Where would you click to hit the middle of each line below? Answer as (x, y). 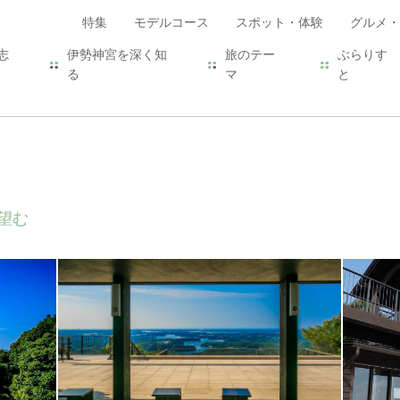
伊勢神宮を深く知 (117, 55)
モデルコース (171, 23)
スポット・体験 (279, 23)
